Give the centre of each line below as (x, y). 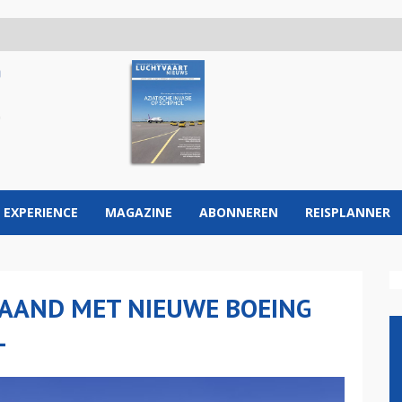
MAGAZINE (139, 212)
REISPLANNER (348, 212)
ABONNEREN (239, 212)
